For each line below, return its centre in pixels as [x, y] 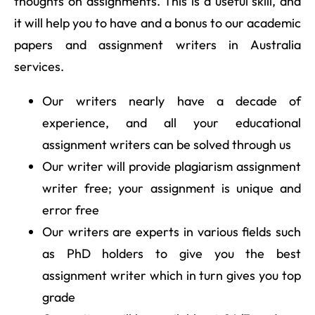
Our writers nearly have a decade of [172, 101]
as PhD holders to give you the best [172, 253]
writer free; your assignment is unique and [172, 188]
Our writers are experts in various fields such [172, 231]
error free [71, 210]
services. [39, 66]
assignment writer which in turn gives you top [172, 275]
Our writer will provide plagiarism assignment [172, 166]
